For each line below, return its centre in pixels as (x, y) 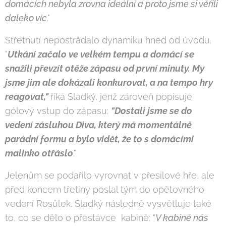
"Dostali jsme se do (152, 110)
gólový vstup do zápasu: (58, 110)
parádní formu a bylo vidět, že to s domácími (99, 139)
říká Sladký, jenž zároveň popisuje (121, 96)
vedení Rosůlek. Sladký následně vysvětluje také (108, 203)
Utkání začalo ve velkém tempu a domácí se (101, 54)
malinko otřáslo (39, 153)
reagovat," (28, 96)
